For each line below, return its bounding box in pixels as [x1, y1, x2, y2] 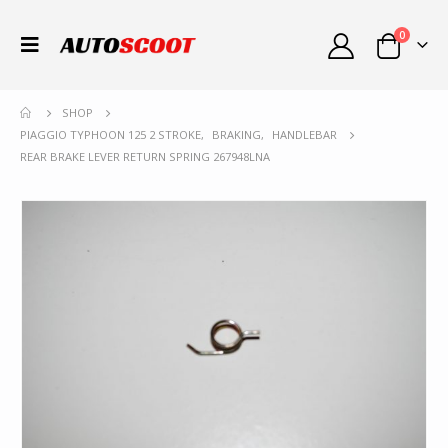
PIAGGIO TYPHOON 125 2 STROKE [20, 127, 201, 142]
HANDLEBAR [272, 127, 337, 142]
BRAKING [212, 127, 261, 142]
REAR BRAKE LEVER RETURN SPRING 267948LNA [20, 149, 270, 164]
